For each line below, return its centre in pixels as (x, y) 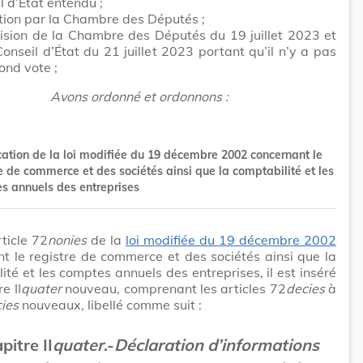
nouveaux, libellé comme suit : (110, 304)
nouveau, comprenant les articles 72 (175, 288)
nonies (67, 239)
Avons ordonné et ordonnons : (139, 96)
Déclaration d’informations (216, 344)
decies (305, 288)
